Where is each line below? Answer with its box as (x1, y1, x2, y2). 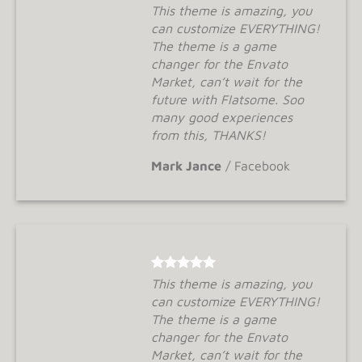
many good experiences (151, 110, 293, 124)
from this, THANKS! (151, 128, 266, 142)
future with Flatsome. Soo (151, 92, 304, 107)
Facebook (234, 158, 290, 173)
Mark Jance (151, 158, 221, 173)
